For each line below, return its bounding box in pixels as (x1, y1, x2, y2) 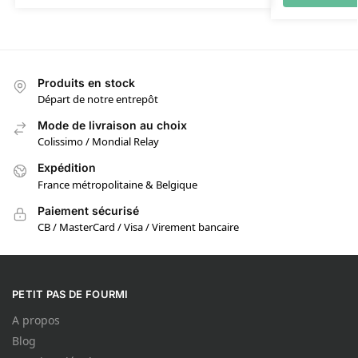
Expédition (38, 161, 96, 175)
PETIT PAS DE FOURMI (12, 287, 129, 300)
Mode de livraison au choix (38, 118, 187, 133)
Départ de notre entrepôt (38, 92, 158, 107)
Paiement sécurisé (38, 203, 139, 217)
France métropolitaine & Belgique (38, 177, 197, 192)
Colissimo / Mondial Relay (38, 134, 159, 149)
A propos (12, 312, 60, 328)
